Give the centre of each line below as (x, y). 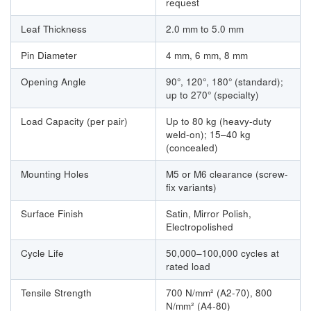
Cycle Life (42, 253)
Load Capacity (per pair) (74, 121)
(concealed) (192, 148)
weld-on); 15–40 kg (208, 135)
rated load (188, 267)
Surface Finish (52, 214)
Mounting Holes (55, 174)
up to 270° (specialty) (212, 95)
